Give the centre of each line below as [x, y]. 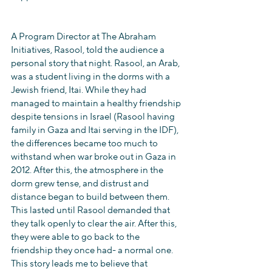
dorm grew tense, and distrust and [81, 184]
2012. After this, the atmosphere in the [88, 170]
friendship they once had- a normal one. [93, 250]
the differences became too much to [85, 144]
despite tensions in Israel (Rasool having [94, 117]
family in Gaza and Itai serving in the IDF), [96, 130]
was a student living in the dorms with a [91, 77]
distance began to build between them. [91, 197]
